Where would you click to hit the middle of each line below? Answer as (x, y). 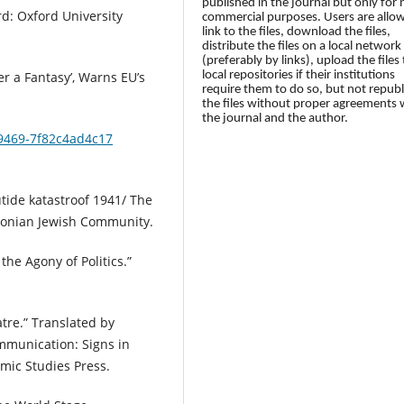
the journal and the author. (275, 118)
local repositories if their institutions (299, 75)
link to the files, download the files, (297, 32)
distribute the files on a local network (302, 46)
